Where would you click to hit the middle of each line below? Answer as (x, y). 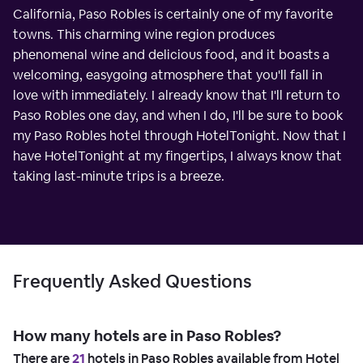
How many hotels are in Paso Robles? (147, 335)
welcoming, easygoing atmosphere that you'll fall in (168, 75)
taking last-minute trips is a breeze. (119, 176)
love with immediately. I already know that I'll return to (177, 95)
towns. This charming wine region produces (144, 34)
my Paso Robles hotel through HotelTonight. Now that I (179, 135)
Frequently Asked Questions (132, 281)
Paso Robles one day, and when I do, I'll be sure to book (178, 115)
